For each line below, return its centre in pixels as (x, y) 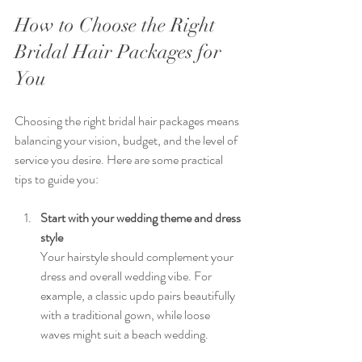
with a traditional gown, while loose (126, 314)
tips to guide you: (57, 179)
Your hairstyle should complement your (138, 256)
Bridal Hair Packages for (120, 51)
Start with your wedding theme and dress (142, 217)
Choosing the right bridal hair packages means (128, 120)
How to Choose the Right (117, 25)
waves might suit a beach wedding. (124, 334)
